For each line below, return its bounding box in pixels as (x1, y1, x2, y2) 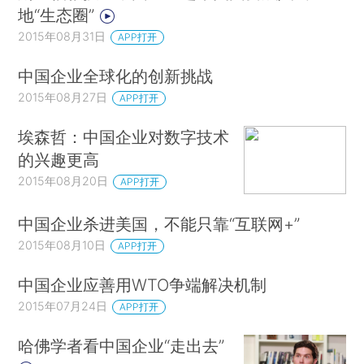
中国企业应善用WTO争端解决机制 (18, 275, 267, 296)
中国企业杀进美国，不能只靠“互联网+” (18, 214, 301, 235)
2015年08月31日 (18, 29, 106, 44)
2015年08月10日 (18, 238, 106, 253)
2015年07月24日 (18, 299, 108, 314)
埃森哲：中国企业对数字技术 (18, 126, 230, 147)
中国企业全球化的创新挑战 (18, 66, 214, 87)
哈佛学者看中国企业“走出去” (18, 336, 225, 357)
